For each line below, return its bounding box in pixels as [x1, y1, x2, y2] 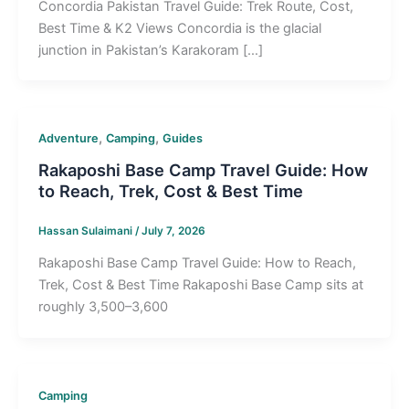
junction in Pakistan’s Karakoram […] [37, 41, 263, 58]
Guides [162, 131, 203, 146]
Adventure [37, 131, 99, 146]
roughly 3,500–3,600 [37, 299, 168, 316]
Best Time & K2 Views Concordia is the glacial [37, 19, 321, 37]
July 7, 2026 [141, 224, 205, 237]
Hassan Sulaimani [37, 224, 135, 237]
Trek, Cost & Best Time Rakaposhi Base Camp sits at [37, 277, 363, 294]
